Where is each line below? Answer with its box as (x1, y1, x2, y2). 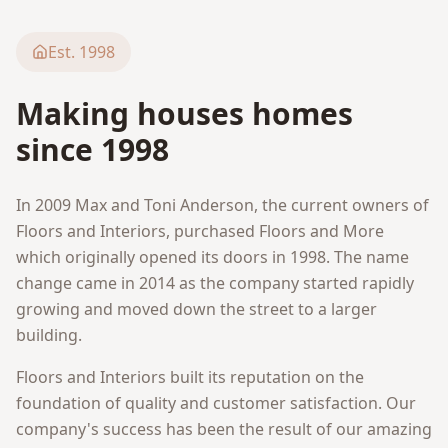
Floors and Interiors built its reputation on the (16, 366, 364, 388)
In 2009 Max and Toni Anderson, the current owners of (16, 194, 429, 216)
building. (16, 324, 82, 346)
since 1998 (16, 129, 169, 170)
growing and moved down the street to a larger (16, 298, 377, 320)
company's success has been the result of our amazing (16, 418, 432, 440)
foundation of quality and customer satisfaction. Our (16, 392, 416, 414)
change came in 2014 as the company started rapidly (16, 272, 414, 294)
